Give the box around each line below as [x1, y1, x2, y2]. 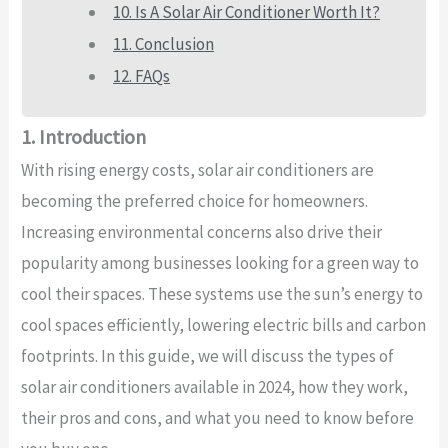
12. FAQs [113, 64, 171, 87]
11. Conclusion [113, 32, 215, 55]
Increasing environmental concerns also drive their [20, 220, 382, 243]
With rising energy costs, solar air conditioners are [20, 158, 374, 181]
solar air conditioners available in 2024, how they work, [20, 375, 408, 398]
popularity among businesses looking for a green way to [20, 251, 419, 274]
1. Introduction [20, 123, 146, 149]
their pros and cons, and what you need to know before [20, 406, 414, 429]
